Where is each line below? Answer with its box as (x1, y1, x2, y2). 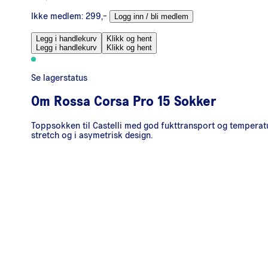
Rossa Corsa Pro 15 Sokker (54, 94, 216, 109)
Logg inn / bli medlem (114, 11, 188, 21)
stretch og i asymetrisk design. (31, 130, 153, 140)
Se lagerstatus (31, 72, 87, 83)
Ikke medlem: (31, 11, 83, 21)
